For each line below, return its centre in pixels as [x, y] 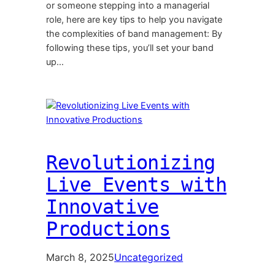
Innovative [103, 207]
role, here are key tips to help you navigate [134, 20]
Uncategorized [149, 258]
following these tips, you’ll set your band [130, 48]
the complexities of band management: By [134, 34]
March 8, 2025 [80, 258]
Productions [108, 229]
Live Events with [136, 185]
